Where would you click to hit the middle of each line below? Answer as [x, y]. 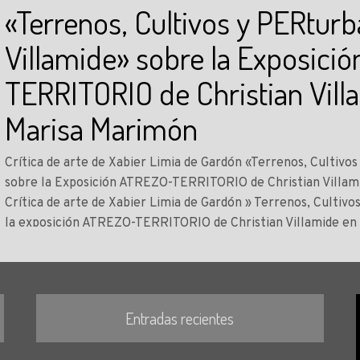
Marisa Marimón [102, 128]
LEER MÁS [31, 272]
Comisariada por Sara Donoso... [96, 243]
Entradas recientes [180, 318]
